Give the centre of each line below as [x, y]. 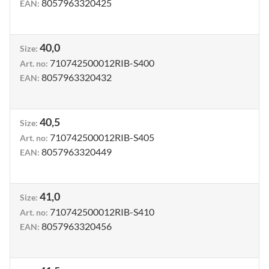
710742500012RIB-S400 [102, 63]
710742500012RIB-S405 [102, 137]
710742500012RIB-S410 [102, 212]
